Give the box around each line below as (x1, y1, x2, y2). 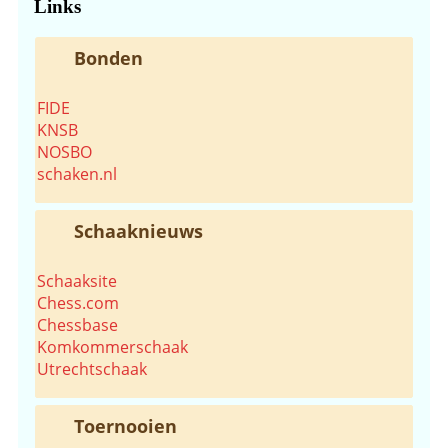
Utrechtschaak (37, 358, 147, 381)
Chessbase (37, 314, 118, 337)
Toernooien (74, 414, 177, 439)
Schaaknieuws (74, 219, 203, 244)
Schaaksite (37, 270, 117, 293)
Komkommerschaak (37, 336, 188, 359)
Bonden (74, 46, 143, 71)
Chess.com (37, 292, 119, 315)
